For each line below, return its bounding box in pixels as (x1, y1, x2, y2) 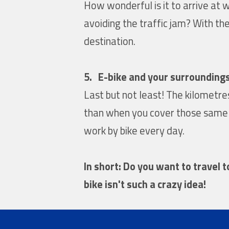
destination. (84, 33, 136, 49)
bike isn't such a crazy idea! (84, 176, 207, 192)
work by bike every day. (84, 122, 185, 139)
